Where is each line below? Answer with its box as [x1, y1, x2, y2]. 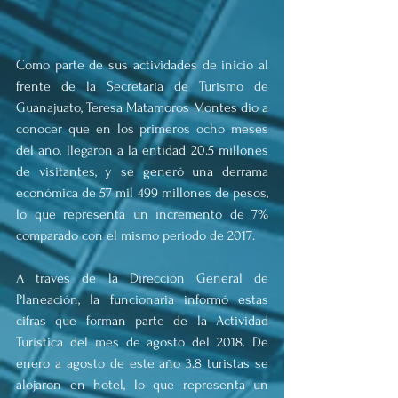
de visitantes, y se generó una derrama [16, 163, 268, 179]
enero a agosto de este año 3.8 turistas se [16, 354, 268, 371]
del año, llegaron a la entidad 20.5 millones [16, 141, 268, 158]
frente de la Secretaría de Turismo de [16, 77, 268, 94]
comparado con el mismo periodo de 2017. [16, 227, 255, 243]
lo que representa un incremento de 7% [16, 205, 268, 222]
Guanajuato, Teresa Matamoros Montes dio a [16, 99, 268, 115]
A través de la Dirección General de [16, 269, 268, 286]
